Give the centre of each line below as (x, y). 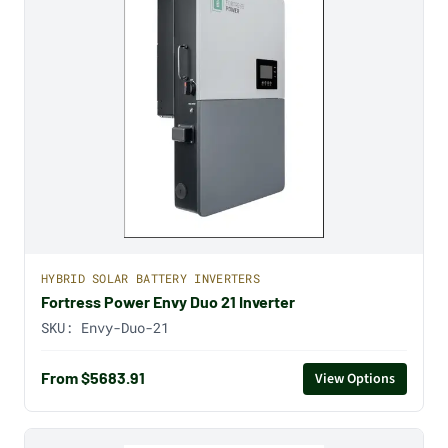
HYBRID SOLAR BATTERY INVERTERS (150, 277)
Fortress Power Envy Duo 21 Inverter (168, 301)
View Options (355, 378)
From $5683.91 (93, 378)
